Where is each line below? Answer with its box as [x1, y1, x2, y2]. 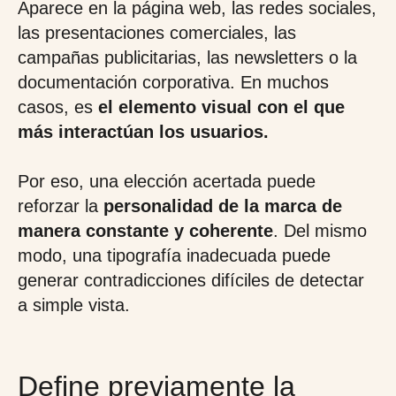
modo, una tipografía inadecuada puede [18, 246, 331, 265]
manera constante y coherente [18, 221, 273, 240]
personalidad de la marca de [103, 196, 342, 216]
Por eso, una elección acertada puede [18, 171, 316, 191]
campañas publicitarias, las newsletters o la [18, 48, 357, 67]
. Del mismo [273, 221, 367, 240]
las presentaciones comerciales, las [18, 23, 296, 42]
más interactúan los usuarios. [18, 122, 269, 141]
